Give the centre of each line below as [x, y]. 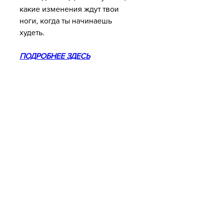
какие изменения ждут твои [69, 9]
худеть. [32, 33]
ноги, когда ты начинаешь [66, 21]
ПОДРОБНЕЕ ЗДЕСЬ [55, 56]
